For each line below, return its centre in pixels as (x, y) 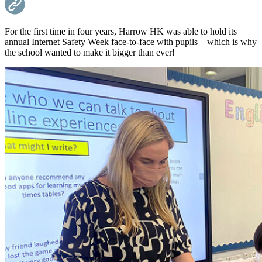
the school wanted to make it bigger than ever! (90, 52)
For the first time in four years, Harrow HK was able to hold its (121, 31)
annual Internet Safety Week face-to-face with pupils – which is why (131, 42)
